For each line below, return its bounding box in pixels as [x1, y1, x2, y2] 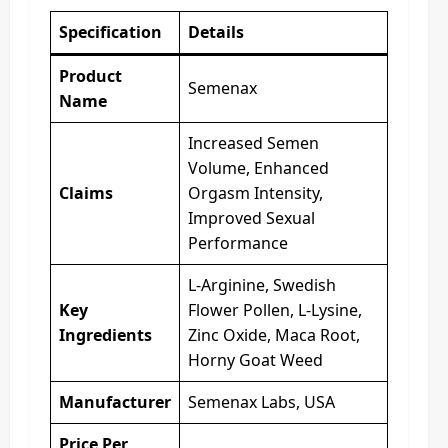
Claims [59, 182, 113, 204]
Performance [188, 232, 288, 254]
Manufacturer [59, 391, 171, 413]
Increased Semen [188, 132, 319, 154]
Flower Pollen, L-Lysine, [188, 299, 362, 321]
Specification [59, 21, 162, 43]
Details [188, 21, 244, 43]
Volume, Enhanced [188, 157, 329, 179]
